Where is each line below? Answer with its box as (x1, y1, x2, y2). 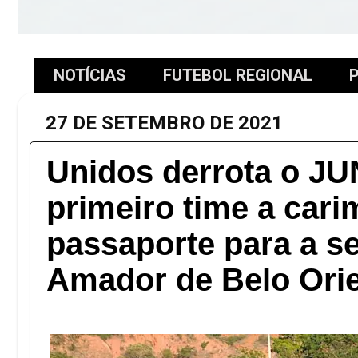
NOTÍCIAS (54, 66, 126, 85)
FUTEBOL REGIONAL (163, 66, 312, 85)
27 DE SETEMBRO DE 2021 (46, 112, 283, 134)
